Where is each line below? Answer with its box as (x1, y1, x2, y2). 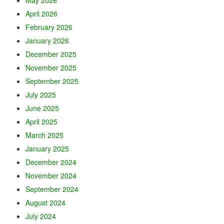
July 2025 (25, 89, 56, 99)
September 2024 (25, 183, 78, 194)
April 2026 (25, 8, 57, 18)
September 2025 (25, 75, 78, 86)
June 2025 (25, 102, 59, 113)
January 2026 (25, 35, 69, 45)
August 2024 (25, 197, 65, 207)
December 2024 (25, 156, 76, 167)
